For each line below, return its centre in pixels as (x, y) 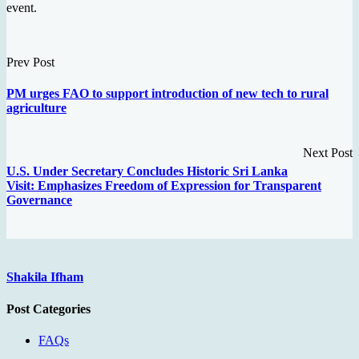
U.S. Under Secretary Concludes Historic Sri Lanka (147, 171)
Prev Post (30, 63)
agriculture (36, 108)
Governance (39, 200)
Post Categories (48, 309)
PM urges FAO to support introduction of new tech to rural (167, 94)
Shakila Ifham (45, 277)
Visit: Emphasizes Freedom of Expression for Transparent (164, 185)
